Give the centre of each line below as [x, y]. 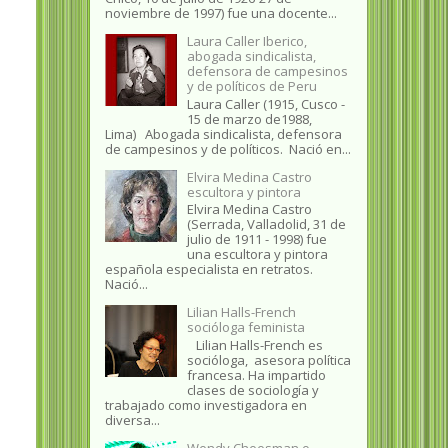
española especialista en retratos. [210, 269]
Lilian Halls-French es [254, 344]
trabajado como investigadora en [205, 404]
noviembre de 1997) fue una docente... [220, 13]
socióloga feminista [245, 327]
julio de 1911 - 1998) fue [256, 239]
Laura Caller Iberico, [246, 41]
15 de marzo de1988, [249, 118]
